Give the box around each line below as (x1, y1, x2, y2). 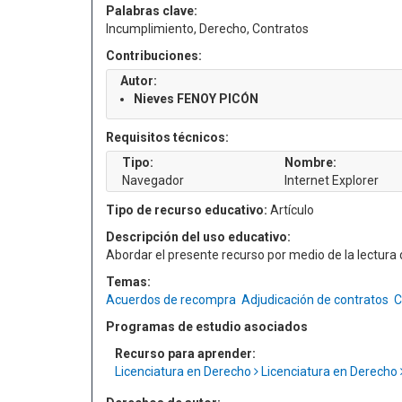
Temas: (106, 275, 151, 289)
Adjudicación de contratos (241, 293, 389, 307)
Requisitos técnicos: (106, 130, 229, 144)
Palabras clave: (106, 4, 197, 18)
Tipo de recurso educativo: (106, 203, 267, 217)
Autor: (120, 74, 157, 88)
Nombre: (284, 155, 336, 170)
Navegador (122, 173, 184, 188)
